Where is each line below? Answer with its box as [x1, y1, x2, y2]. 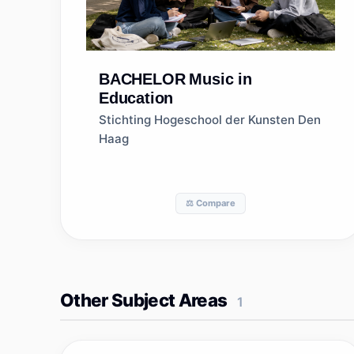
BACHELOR [99, 70, 186, 88]
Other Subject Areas [60, 289, 228, 311]
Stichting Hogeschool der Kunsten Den [99, 112, 321, 127]
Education [99, 89, 174, 107]
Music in [189, 70, 252, 88]
